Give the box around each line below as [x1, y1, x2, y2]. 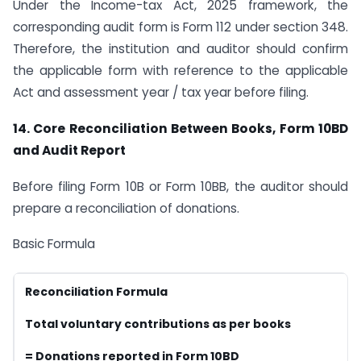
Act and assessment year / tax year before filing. [13, 84, 309, 101]
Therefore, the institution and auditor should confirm [13, 40, 348, 57]
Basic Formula [13, 235, 95, 253]
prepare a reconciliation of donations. [13, 199, 239, 217]
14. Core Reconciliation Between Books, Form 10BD [13, 119, 348, 137]
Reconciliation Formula [25, 284, 168, 301]
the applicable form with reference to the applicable [13, 62, 348, 79]
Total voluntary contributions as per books [25, 316, 291, 333]
